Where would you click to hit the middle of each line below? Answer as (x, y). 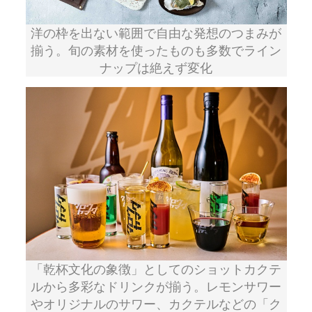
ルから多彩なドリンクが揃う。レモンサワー (156, 287)
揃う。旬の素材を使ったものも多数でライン (156, 50)
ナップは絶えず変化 (156, 67)
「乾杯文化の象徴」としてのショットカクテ (156, 269)
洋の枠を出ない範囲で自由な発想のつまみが (156, 32)
